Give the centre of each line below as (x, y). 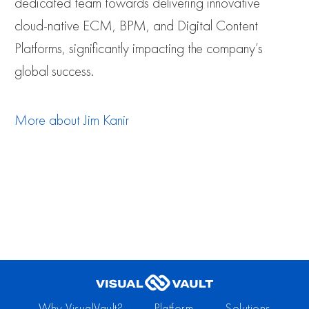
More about (49, 121)
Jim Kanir (106, 121)
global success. (54, 72)
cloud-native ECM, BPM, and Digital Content (136, 26)
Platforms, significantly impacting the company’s (139, 49)
